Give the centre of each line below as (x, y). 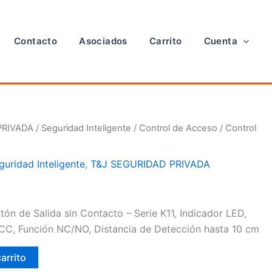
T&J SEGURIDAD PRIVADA (151, 164)
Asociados (103, 41)
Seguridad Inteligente (87, 128)
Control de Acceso (178, 128)
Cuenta (220, 41)
